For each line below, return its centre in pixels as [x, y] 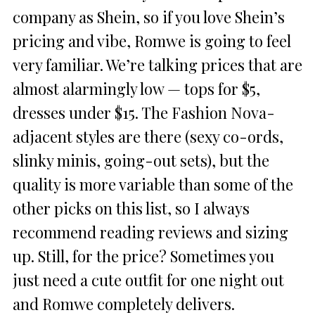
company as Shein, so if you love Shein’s [149, 17]
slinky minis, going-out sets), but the [141, 160]
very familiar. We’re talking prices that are [157, 64]
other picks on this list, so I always [131, 208]
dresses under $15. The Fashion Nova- [144, 112]
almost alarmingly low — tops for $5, [136, 88]
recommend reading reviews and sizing [150, 232]
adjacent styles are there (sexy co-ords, [148, 136]
